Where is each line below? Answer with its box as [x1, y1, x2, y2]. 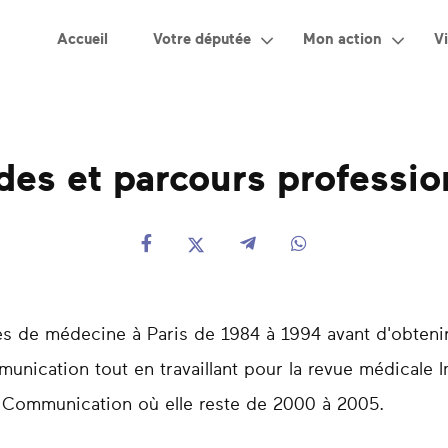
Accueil [57, 31, 108, 47]
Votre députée [153, 31, 251, 47]
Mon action [303, 31, 382, 47]
